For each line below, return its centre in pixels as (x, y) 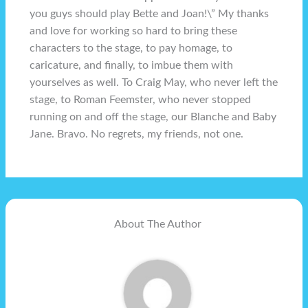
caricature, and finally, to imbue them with (132, 65)
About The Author (157, 224)
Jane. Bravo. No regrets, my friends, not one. (137, 134)
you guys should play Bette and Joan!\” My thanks (150, 14)
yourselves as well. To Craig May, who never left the (154, 82)
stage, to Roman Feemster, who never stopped (141, 100)
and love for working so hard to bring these (134, 31)
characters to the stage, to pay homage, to (131, 48)
